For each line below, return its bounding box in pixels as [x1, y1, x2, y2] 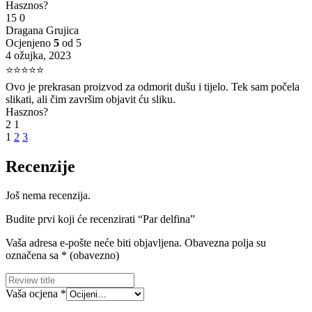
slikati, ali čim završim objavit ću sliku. [6, 93, 175, 105]
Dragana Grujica [6, 24, 79, 36]
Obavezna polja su [185, 237, 266, 249]
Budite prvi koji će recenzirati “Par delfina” [6, 213, 195, 226]
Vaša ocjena [6, 288, 61, 300]
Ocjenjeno [6, 36, 54, 49]
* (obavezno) [61, 249, 119, 262]
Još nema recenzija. [6, 189, 91, 202]
